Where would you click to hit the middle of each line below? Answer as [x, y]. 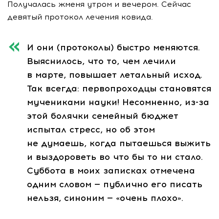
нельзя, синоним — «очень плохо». [105, 198]
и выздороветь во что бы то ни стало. [115, 157]
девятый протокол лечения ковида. [80, 17]
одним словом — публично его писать [115, 185]
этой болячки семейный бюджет [103, 116]
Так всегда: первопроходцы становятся [119, 89]
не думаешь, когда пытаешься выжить [119, 143]
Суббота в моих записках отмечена [111, 171]
